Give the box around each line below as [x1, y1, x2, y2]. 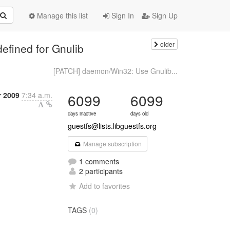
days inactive [68, 110, 97, 117]
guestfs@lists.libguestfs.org [68, 121, 157, 131]
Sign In [109, 10, 134, 21]
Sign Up [150, 10, 178, 21]
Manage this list [35, 10, 88, 21]
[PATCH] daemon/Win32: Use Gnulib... [53, 66, 178, 76]
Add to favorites [79, 181, 130, 191]
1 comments [77, 156, 120, 166]
